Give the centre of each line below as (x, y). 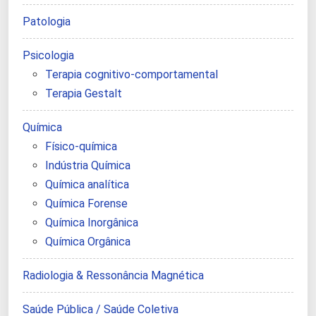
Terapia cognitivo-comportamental (132, 75)
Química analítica (87, 185)
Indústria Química (88, 166)
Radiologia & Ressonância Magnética (113, 276)
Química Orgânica (88, 242)
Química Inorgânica (92, 223)
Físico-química (81, 147)
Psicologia (48, 56)
